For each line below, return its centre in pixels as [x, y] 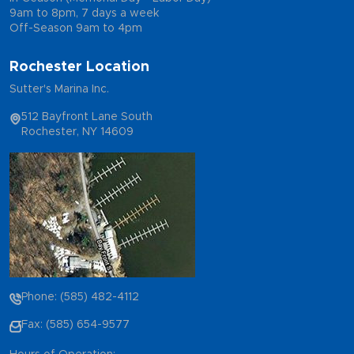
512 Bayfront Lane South [87, 117]
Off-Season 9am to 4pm [76, 29]
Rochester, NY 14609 [77, 132]
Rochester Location [79, 68]
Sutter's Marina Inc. [59, 90]
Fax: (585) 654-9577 [75, 325]
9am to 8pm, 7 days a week [84, 14]
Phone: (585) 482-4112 [80, 298]
